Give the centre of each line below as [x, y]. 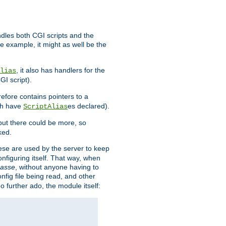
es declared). [89, 106]
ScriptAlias [45, 107]
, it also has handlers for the [61, 70]
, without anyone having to [57, 167]
